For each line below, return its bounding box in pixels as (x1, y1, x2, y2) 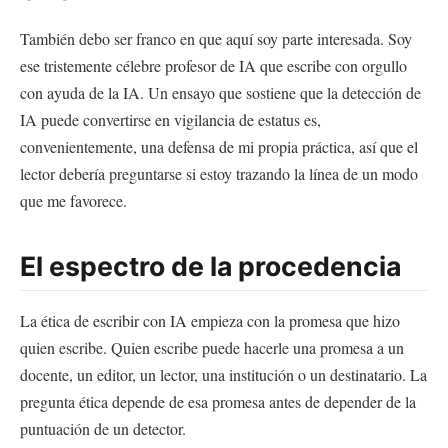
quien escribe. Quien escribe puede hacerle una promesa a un (20, 337, 404, 359)
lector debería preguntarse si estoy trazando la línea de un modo (20, 163, 418, 185)
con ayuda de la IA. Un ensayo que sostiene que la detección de (20, 82, 421, 104)
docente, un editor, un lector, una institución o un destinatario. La (20, 364, 427, 386)
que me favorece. (20, 190, 127, 212)
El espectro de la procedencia (20, 250, 401, 283)
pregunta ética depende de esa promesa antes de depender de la (20, 391, 416, 413)
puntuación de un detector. (20, 418, 186, 440)
